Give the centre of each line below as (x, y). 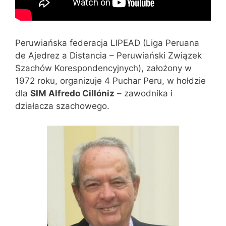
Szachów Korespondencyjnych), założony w (103, 68)
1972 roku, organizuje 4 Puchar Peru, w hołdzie (110, 81)
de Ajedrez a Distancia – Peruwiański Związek (108, 55)
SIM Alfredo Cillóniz (72, 93)
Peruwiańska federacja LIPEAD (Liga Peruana (107, 43)
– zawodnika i (144, 93)
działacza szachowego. (62, 106)
